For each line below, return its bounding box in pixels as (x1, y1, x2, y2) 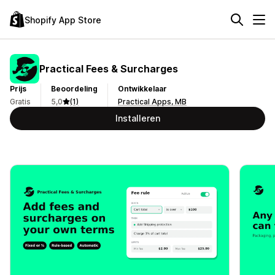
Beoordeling (51, 84, 98, 93)
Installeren (115, 113, 160, 123)
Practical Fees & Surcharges (39, 62, 178, 75)
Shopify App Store (25, 14, 101, 25)
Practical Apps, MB (118, 97, 187, 106)
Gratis (10, 97, 31, 106)
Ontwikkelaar (118, 84, 167, 93)
